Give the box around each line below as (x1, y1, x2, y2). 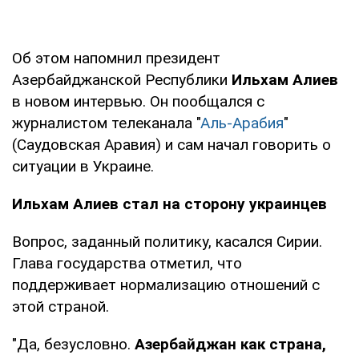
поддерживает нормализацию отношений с (12, 275, 320, 294)
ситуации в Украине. (12, 156, 154, 175)
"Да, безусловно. (12, 334, 135, 353)
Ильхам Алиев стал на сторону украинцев (12, 194, 327, 213)
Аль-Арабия (200, 113, 284, 132)
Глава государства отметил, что (12, 253, 242, 272)
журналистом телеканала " (12, 113, 200, 132)
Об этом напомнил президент (12, 48, 220, 67)
